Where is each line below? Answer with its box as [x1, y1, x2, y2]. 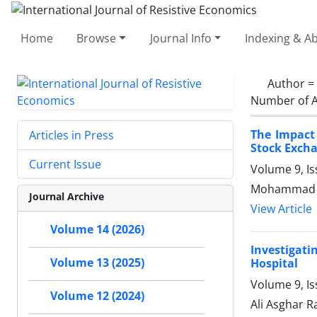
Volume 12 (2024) [50, 288, 144, 304]
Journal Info [149, 30, 212, 46]
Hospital [250, 255, 298, 272]
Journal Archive [29, 189, 104, 203]
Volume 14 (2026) [50, 221, 144, 237]
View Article [250, 201, 312, 217]
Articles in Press [29, 127, 114, 143]
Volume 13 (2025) [50, 255, 144, 270]
